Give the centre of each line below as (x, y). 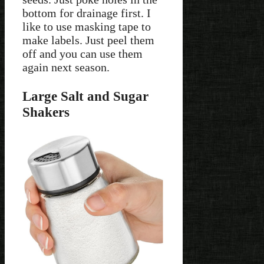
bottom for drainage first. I (87, 13)
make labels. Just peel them (88, 40)
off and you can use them (82, 54)
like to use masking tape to (87, 27)
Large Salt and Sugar (85, 96)
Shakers (46, 112)
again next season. (66, 67)
